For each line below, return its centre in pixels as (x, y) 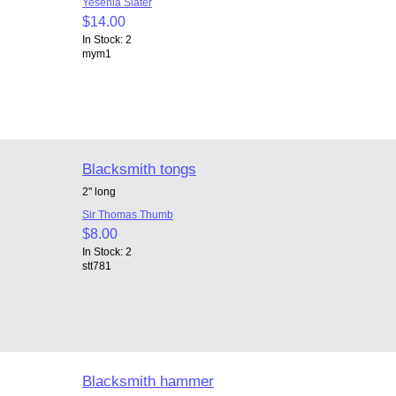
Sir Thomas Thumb (127, 214)
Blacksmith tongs (139, 168)
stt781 (96, 265)
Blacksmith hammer (148, 381)
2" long (99, 191)
